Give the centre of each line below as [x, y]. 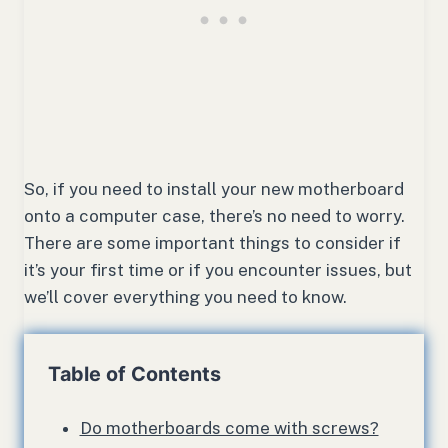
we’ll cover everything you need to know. [185, 297]
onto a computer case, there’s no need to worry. [214, 216]
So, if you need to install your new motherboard [214, 189]
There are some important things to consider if [212, 243]
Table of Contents [134, 374]
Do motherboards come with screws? [229, 428]
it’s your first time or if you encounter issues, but [218, 270]
